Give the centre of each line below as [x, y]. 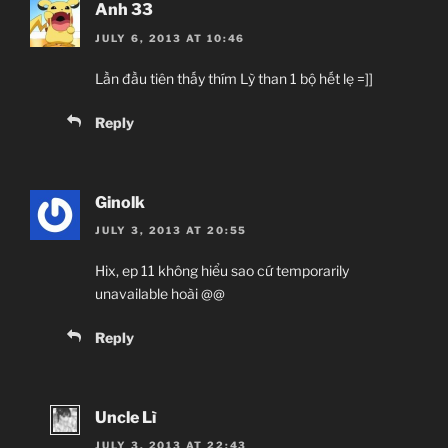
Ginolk [120, 202]
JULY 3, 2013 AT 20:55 [171, 230]
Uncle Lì [125, 418]
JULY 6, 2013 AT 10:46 [170, 37]
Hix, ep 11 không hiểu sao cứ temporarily [222, 271]
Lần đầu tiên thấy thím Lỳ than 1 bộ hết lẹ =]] [234, 78]
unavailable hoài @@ [160, 294]
